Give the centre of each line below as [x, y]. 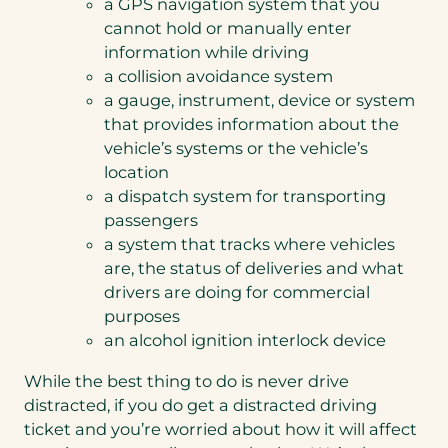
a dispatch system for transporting [245, 196]
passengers [151, 220]
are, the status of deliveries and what [254, 268]
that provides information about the [251, 124]
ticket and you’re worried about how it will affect [220, 428]
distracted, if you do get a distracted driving [200, 404]
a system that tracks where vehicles [249, 244]
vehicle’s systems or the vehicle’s [236, 148]
